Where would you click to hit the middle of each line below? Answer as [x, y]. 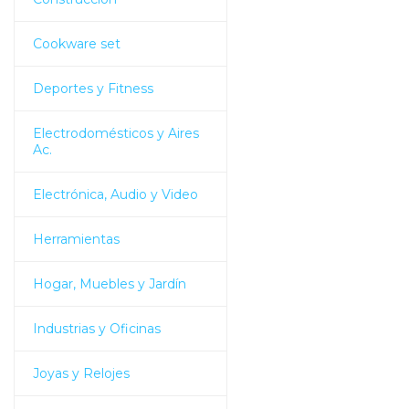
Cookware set [77, 43]
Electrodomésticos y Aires [116, 133]
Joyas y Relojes [81, 373]
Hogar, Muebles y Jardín [110, 283]
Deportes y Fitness [93, 88]
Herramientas [76, 239]
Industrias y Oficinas [97, 328]
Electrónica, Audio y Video [115, 194]
